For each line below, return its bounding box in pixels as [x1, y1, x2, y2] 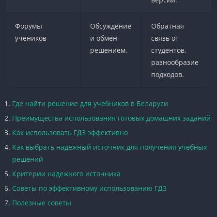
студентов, [151, 45, 186, 55]
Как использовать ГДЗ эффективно [12, 127, 128, 137]
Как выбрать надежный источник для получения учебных [12, 142, 207, 152]
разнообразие [151, 57, 199, 67]
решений [12, 154, 43, 164]
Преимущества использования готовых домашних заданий [12, 113, 211, 123]
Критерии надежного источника [12, 169, 121, 178]
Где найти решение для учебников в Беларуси [12, 98, 168, 108]
